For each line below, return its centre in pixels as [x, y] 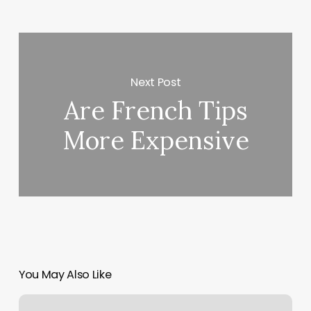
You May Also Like [65, 275]
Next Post [156, 82]
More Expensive [155, 141]
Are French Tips [155, 111]
